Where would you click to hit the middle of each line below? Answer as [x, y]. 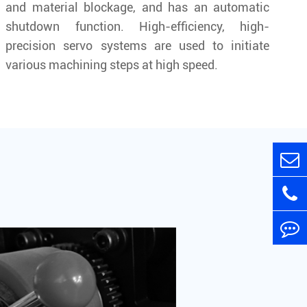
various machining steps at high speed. [112, 64]
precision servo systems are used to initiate [137, 45]
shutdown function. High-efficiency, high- [137, 26]
